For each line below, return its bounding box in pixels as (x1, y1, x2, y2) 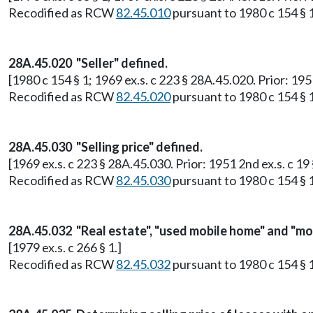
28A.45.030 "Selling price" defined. (8, 139, 203, 154)
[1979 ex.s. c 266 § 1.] (8, 240, 122, 255)
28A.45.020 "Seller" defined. (8, 55, 168, 71)
